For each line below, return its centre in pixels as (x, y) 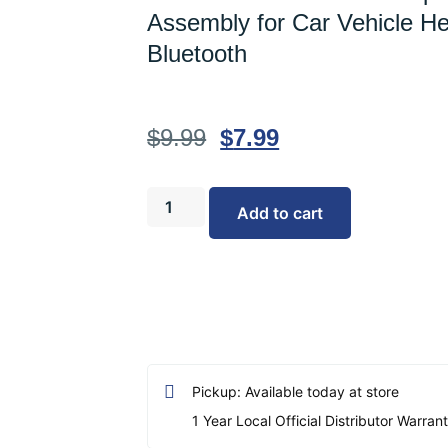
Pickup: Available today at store (295, 392)
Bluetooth (197, 53)
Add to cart (280, 213)
